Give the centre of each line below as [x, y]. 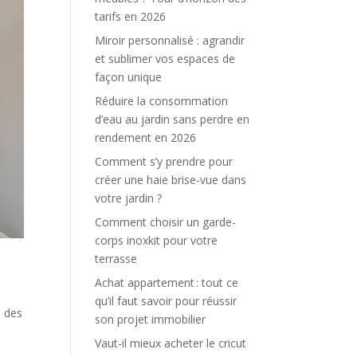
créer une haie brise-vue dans [171, 180]
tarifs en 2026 [131, 16]
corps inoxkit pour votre [157, 240]
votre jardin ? [129, 198]
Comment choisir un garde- [166, 222]
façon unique [129, 77]
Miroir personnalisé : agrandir [170, 40]
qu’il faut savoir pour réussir [166, 301]
